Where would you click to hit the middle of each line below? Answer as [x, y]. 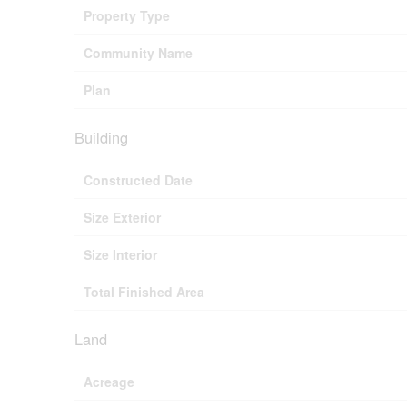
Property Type [127, 15]
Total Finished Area [144, 291]
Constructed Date [138, 179]
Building [101, 137]
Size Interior [120, 254]
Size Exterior [122, 217]
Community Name [138, 52]
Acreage [109, 381]
